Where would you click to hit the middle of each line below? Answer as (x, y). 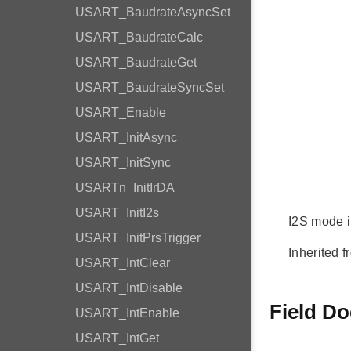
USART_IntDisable (129, 288)
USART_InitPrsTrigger (138, 238)
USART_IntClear (123, 263)
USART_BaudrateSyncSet (150, 87)
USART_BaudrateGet (136, 62)
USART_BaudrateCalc (139, 37)
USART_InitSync (123, 163)
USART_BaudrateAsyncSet (153, 12)
